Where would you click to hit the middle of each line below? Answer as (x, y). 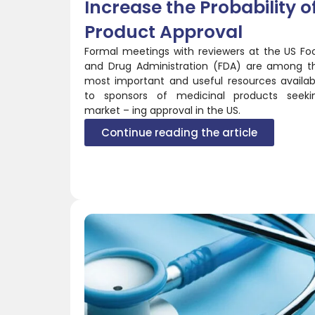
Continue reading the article (179, 132)
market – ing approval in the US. (162, 110)
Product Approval (163, 32)
